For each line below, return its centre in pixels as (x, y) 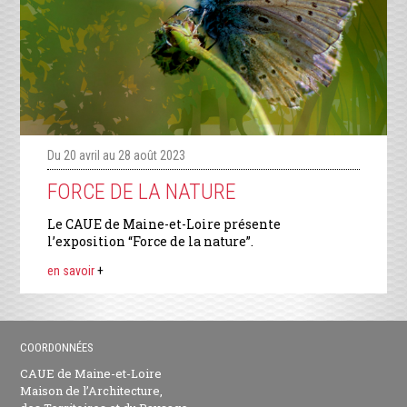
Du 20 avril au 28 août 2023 (117, 156)
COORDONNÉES (57, 348)
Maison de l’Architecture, (92, 391)
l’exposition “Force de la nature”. (151, 242)
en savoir (73, 271)
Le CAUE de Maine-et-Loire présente (164, 224)
